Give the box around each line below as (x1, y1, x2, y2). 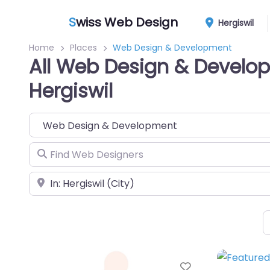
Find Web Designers (28, 143, 122, 157)
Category (28, 113, 74, 127)
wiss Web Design (76, 13, 178, 31)
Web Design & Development (113, 42, 232, 54)
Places (70, 42, 97, 54)
